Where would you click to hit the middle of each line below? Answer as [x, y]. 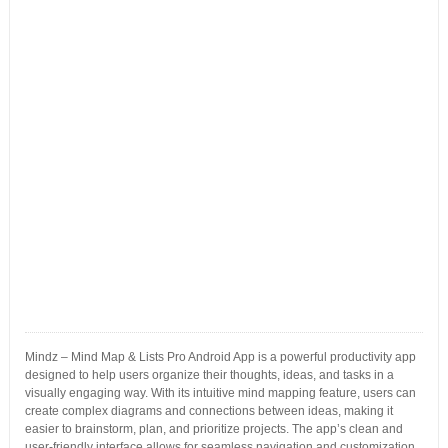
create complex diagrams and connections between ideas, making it [208, 411]
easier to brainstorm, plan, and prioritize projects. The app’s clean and [213, 429]
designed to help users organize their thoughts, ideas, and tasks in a [209, 375]
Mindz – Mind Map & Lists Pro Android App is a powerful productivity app [220, 357]
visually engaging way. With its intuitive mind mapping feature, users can [220, 393]
